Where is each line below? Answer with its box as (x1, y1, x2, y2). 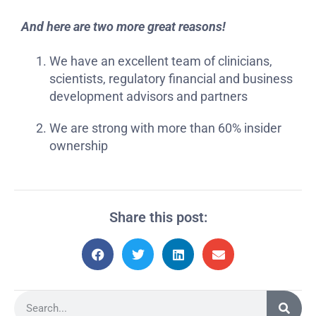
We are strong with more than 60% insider (49, 121, 281, 136)
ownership (49, 138, 108, 154)
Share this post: (109, 209, 207, 226)
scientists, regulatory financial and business (49, 71, 293, 87)
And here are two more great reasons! (21, 19, 226, 34)
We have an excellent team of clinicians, (49, 54, 272, 69)
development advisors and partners (49, 89, 248, 104)
